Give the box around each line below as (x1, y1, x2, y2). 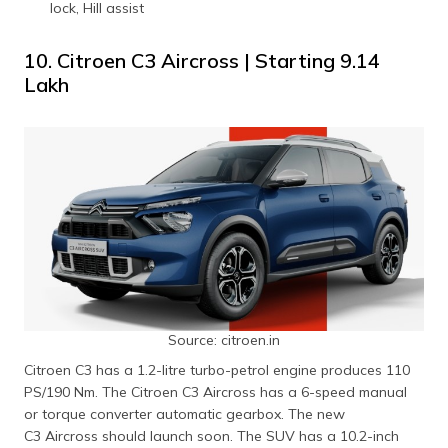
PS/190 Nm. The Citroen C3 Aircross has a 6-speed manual (24, 382, 407, 401)
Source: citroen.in (168, 330, 280, 349)
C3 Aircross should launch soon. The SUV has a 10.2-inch (24, 426, 399, 445)
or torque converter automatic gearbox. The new (24, 404, 345, 423)
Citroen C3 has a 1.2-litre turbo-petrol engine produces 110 (24, 360, 410, 379)
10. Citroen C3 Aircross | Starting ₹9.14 (24, 47, 380, 73)
